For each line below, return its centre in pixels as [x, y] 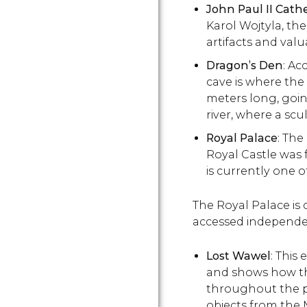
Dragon [228, 65]
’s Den [266, 65]
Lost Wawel [238, 256]
